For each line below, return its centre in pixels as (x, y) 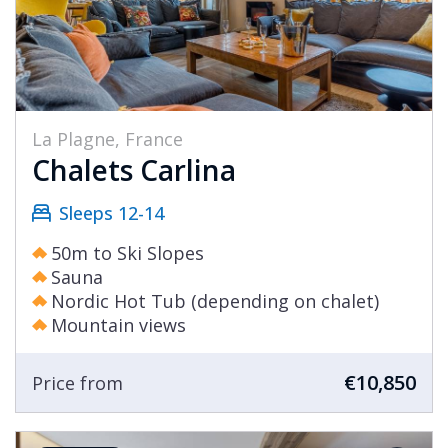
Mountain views (118, 325)
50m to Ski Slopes (127, 253)
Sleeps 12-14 (111, 213)
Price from (77, 382)
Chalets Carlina (134, 170)
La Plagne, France (107, 139)
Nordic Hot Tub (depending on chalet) (215, 301)
